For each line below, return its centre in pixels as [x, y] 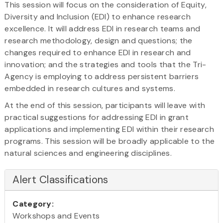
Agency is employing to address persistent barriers [102, 76]
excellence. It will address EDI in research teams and [103, 28]
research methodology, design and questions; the [99, 40]
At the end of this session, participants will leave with [105, 105]
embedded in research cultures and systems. [90, 88]
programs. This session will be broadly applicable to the [110, 141]
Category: [33, 204]
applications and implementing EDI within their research [109, 129]
